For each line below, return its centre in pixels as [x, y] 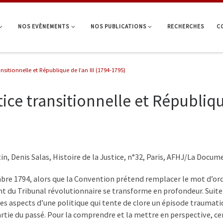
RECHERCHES [185, 26]
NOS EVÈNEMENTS [44, 26]
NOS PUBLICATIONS [118, 26]
